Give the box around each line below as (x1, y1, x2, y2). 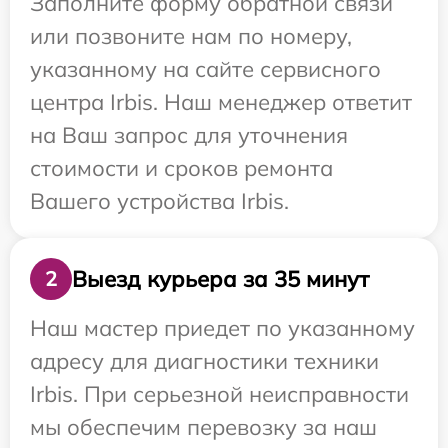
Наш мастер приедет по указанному (30, 314, 415, 343)
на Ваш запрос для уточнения (30, 121, 348, 150)
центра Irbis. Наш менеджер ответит (30, 88, 412, 117)
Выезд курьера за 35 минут (72, 264, 369, 293)
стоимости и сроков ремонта (30, 154, 333, 183)
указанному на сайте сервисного (30, 55, 381, 84)
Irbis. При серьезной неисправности (30, 380, 409, 409)
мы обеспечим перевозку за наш (30, 413, 377, 442)
